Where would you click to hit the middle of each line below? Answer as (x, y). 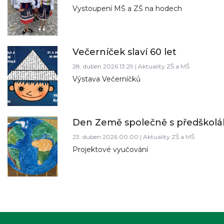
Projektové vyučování (110, 149)
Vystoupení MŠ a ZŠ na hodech (127, 8)
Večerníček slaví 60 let (124, 52)
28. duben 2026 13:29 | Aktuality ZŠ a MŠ (131, 66)
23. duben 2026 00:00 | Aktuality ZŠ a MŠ (133, 136)
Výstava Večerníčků (106, 79)
